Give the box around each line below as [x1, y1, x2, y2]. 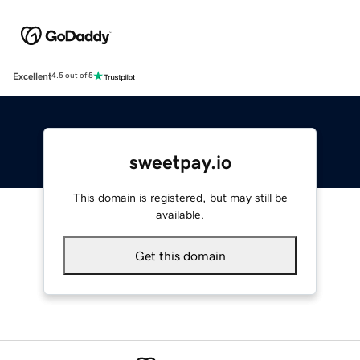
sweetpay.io [129, 152, 231, 172]
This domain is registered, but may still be [72, 191, 288, 203]
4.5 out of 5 [51, 72, 93, 80]
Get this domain [134, 248, 226, 262]
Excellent [13, 71, 51, 81]
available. [156, 208, 204, 220]
